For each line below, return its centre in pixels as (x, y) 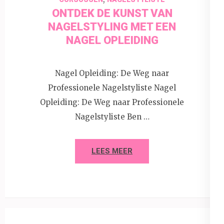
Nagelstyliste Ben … (112, 116)
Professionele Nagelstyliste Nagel (112, 87)
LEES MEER (112, 151)
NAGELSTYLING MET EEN (112, 27)
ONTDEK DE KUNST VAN (112, 13)
